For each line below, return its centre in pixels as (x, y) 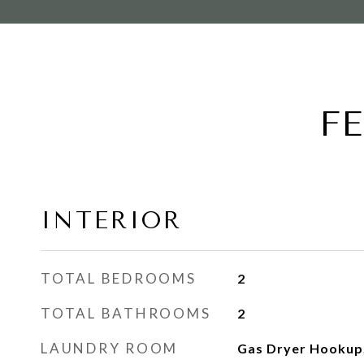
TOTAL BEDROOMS (119, 278)
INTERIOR (111, 220)
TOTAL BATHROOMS (126, 313)
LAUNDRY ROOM (109, 348)
